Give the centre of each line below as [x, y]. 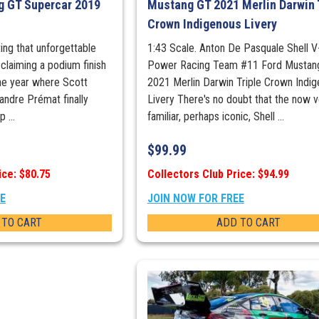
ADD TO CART [248, 223]
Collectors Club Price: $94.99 [218, 174]
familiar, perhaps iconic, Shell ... [215, 117]
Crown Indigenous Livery [212, 24]
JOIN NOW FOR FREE [195, 199]
